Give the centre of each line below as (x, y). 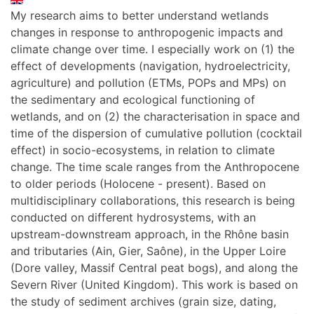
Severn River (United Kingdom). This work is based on (154, 285)
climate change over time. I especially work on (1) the (152, 49)
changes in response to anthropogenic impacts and (147, 33)
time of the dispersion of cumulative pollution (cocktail (156, 134)
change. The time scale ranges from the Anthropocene (155, 167)
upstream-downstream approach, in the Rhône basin (150, 234)
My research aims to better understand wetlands (139, 16)
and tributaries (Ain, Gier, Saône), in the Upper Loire (148, 251)
